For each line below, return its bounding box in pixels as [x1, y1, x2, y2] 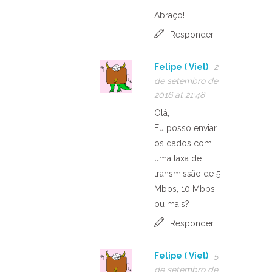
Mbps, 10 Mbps [154, 183, 215, 194]
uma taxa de [154, 153, 202, 163]
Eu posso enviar [154, 123, 217, 133]
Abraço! [154, 10, 185, 20]
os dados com [154, 138, 212, 148]
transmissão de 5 [154, 168, 220, 178]
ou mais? [154, 199, 189, 209]
